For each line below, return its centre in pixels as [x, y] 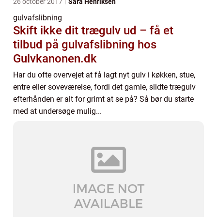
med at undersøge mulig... [57, 111]
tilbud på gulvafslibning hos [85, 45]
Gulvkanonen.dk [55, 59]
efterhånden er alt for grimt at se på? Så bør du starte [103, 99]
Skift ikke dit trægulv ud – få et [93, 31]
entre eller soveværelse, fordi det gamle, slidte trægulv [104, 87]
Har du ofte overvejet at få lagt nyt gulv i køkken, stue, [104, 75]
